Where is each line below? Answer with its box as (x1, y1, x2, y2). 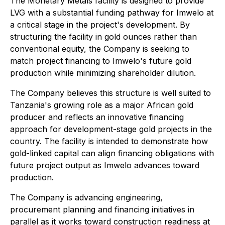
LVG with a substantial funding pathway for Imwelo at (10, 8, 213, 18)
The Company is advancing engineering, (10, 192, 163, 202)
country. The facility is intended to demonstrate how (10, 136, 208, 146)
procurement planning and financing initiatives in (10, 204, 194, 214)
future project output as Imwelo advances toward (10, 160, 199, 170)
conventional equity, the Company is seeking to (10, 44, 189, 54)
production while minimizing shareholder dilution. (10, 68, 196, 78)
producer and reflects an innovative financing (10, 112, 184, 122)
